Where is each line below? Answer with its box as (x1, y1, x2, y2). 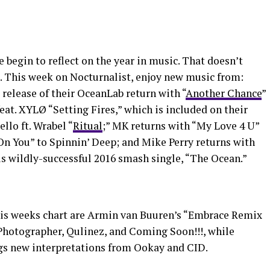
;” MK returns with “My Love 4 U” (102, 119, 259, 133)
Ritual (73, 119, 102, 133)
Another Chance (186, 86, 262, 100)
